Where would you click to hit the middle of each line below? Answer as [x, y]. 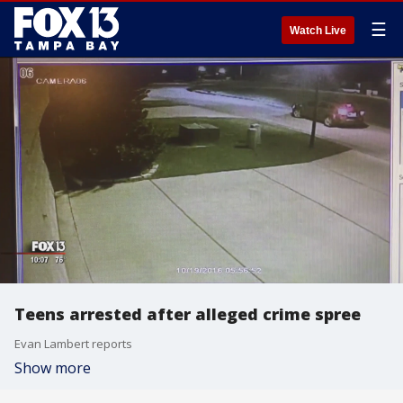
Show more [53, 368]
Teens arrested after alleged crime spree [188, 314]
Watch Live [318, 31]
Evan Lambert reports [73, 344]
